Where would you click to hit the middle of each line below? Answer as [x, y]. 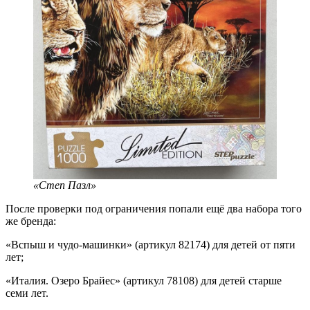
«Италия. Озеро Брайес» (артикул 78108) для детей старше [144, 281]
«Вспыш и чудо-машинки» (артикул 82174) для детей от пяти [151, 245]
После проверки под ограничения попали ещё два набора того [154, 209]
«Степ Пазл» [66, 185]
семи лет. [27, 293]
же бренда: [31, 221]
